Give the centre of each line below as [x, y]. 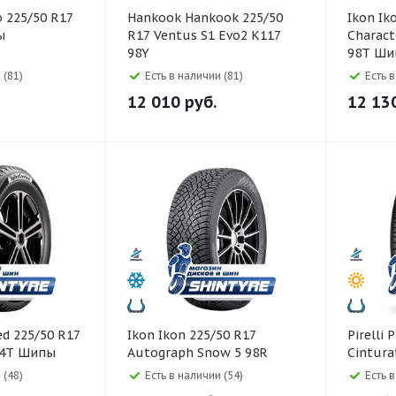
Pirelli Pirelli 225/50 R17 [367, 335]
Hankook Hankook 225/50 [156, 18]
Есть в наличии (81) [194, 76]
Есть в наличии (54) [194, 375]
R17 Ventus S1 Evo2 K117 [204, 35]
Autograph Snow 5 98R [198, 353]
